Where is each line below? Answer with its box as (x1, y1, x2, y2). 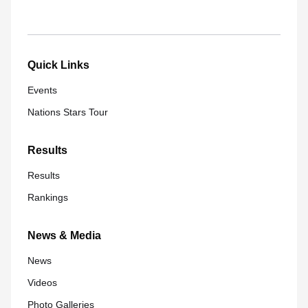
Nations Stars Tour (27, 107, 108, 118)
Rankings (27, 192, 68, 203)
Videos (27, 277, 57, 288)
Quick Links (27, 59, 89, 71)
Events (27, 85, 57, 96)
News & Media (27, 230, 101, 241)
